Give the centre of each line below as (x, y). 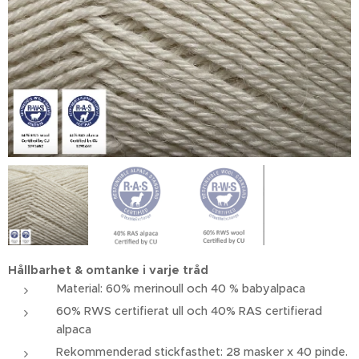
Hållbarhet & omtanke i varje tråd (108, 270)
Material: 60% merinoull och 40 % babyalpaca (181, 289)
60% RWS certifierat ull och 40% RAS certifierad (189, 311)
